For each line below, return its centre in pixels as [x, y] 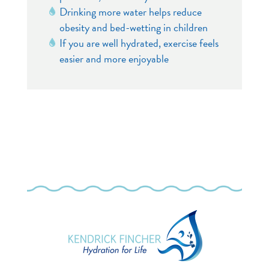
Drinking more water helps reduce [130, 11]
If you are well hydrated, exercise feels [139, 43]
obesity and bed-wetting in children [133, 27]
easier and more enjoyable [114, 58]
